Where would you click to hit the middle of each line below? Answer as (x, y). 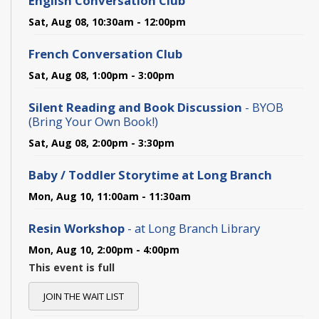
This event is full (72, 267)
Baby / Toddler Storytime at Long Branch (150, 174)
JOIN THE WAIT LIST (84, 296)
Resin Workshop (78, 228)
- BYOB (263, 107)
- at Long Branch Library (194, 228)
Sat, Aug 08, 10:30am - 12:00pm (107, 21)
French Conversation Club (105, 53)
